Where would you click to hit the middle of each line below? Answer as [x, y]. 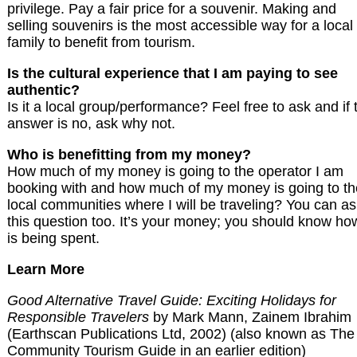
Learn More [46, 270]
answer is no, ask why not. [91, 124]
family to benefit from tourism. [101, 43]
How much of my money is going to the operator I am [175, 172]
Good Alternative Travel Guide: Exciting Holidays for [172, 301]
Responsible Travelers [78, 318]
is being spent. [53, 239]
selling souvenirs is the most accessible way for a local [180, 26]
